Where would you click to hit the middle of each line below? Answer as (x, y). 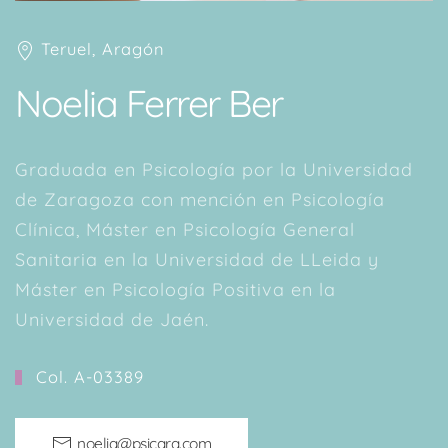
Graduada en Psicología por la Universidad (214, 170)
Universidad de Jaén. (112, 320)
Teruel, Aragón (100, 49)
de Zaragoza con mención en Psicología (200, 200)
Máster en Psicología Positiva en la (175, 290)
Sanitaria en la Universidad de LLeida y (197, 260)
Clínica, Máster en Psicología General (185, 230)
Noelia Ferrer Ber (149, 103)
